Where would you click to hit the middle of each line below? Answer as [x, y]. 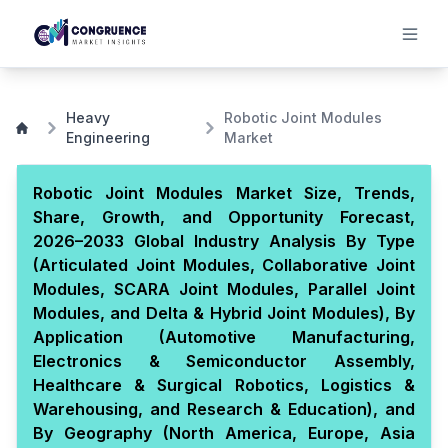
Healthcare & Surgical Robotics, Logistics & [224, 385]
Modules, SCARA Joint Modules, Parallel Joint [224, 289]
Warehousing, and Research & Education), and [224, 409]
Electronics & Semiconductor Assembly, [224, 361]
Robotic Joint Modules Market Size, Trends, [224, 193]
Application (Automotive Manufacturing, [224, 337]
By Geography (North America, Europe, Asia [224, 433]
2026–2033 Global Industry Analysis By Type [224, 241]
